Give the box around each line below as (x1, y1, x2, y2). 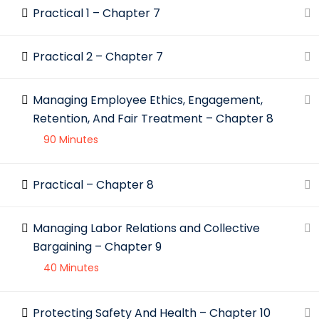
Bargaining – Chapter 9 (33, 239, 162, 255)
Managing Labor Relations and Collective (33, 220, 260, 236)
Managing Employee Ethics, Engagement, (33, 92, 263, 108)
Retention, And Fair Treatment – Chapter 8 (33, 110, 273, 127)
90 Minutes (43, 132, 98, 147)
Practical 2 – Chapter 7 (33, 48, 163, 65)
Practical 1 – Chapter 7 (33, 5, 160, 21)
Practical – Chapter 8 (33, 177, 154, 193)
